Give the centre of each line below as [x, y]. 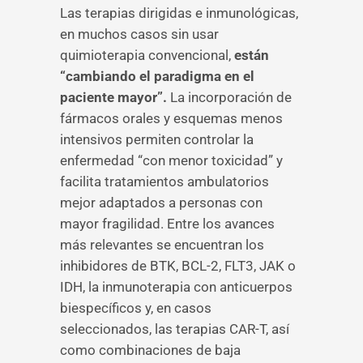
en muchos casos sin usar [139, 34]
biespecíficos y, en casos [136, 308]
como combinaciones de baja [150, 350]
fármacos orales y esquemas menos [171, 118]
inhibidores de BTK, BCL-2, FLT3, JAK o [178, 266]
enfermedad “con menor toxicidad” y [171, 160]
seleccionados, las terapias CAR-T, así [175, 329]
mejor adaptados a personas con [161, 203]
